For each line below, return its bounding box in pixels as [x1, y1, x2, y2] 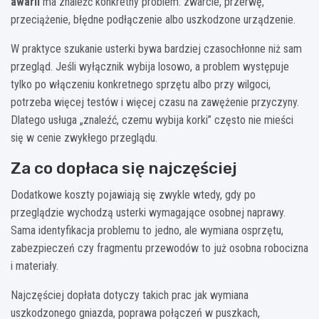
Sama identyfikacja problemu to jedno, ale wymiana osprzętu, [11, 223, 283, 237]
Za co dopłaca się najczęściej [11, 157, 237, 178]
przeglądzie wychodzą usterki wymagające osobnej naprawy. [11, 205, 286, 219]
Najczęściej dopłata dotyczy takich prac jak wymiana [11, 288, 249, 302]
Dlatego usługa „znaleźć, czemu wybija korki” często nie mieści [11, 113, 293, 127]
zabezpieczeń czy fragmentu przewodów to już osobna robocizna [11, 241, 308, 255]
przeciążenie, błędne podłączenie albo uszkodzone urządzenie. [11, 12, 296, 26]
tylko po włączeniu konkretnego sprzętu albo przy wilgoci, [11, 77, 271, 91]
